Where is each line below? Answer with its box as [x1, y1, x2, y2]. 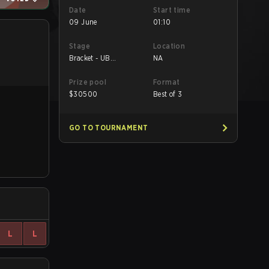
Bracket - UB [69, 53, 110, 62]
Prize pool [69, 77, 106, 86]
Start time [153, 5, 190, 14]
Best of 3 [153, 89, 183, 98]
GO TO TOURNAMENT [69, 123, 148, 132]
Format [153, 77, 180, 86]
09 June [69, 17, 97, 26]
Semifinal [69, 63, 101, 72]
